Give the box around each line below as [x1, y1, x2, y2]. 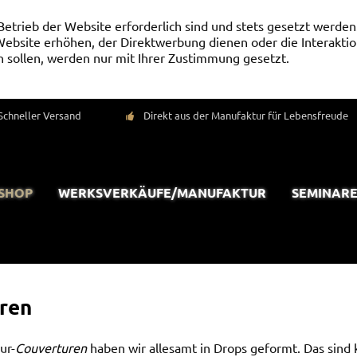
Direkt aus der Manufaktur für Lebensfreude [143, 108, 348, 122]
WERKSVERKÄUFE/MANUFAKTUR [58, 184, 266, 201]
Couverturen [15, 339, 87, 355]
